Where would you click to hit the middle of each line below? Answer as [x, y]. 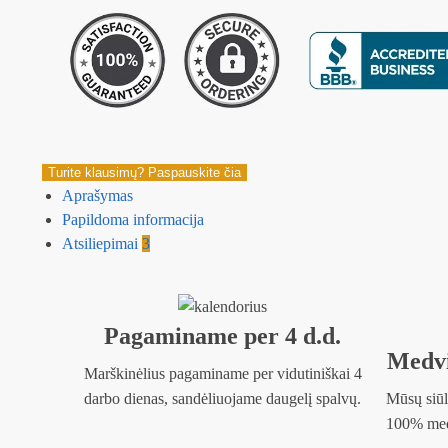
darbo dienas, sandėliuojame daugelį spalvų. [223, 399]
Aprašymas [97, 195]
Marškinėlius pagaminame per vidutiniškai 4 [222, 374]
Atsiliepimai [101, 243]
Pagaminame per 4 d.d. [223, 336]
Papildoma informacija [132, 219]
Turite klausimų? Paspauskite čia [144, 172]
